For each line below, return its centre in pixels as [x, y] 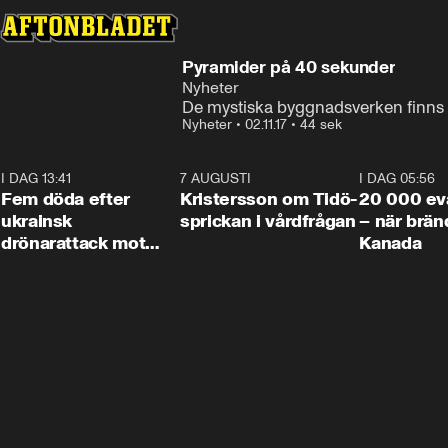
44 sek [321, 124]
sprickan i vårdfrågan [268, 221]
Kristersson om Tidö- [268, 199]
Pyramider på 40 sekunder [289, 67]
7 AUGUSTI [216, 178]
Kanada [390, 243]
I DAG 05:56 [397, 178]
